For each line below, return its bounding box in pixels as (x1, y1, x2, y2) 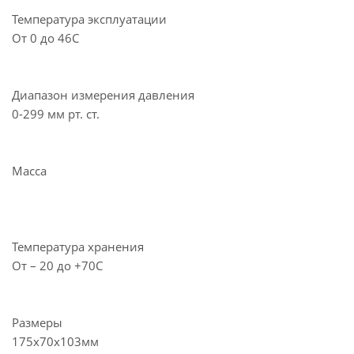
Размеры (12, 314, 62, 330)
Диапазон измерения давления (12, 86, 194, 103)
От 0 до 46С (12, 29, 79, 46)
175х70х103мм (12, 333, 99, 349)
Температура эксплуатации (12, 10, 167, 27)
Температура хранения (12, 238, 144, 254)
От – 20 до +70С (12, 257, 103, 273)
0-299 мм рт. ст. (12, 105, 100, 122)
